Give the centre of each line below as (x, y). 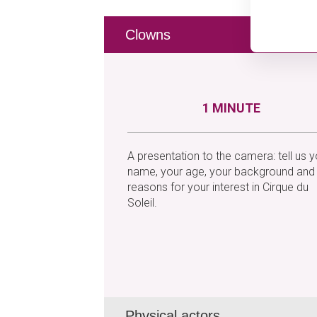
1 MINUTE (231, 108)
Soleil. (142, 203)
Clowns (148, 35)
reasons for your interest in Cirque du (218, 187)
